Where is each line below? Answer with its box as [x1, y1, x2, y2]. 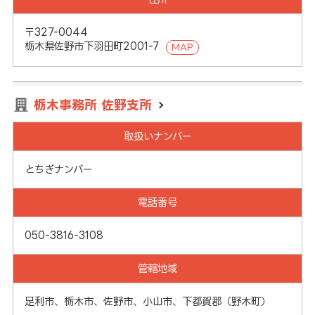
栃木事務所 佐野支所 [33, 98, 152, 112]
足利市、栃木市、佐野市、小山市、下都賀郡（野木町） [24, 296, 271, 307]
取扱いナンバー [123, 131, 191, 142]
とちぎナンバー [24, 164, 92, 175]
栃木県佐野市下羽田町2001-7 [24, 41, 162, 52]
